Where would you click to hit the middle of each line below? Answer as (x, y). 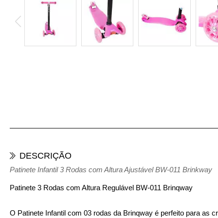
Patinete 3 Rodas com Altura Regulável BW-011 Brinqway (101, 188)
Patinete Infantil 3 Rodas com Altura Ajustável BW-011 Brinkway (111, 170)
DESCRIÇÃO (45, 156)
